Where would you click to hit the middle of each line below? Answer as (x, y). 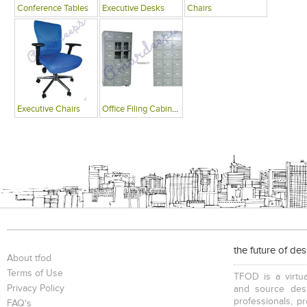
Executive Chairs (49, 109)
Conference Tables (53, 8)
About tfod (29, 258)
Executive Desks (134, 8)
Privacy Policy (36, 288)
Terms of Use (35, 273)
